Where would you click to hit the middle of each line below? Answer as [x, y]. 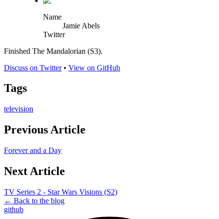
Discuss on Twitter [33, 67]
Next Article [34, 171]
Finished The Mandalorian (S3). [53, 51]
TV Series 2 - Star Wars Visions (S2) [61, 192]
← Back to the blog [34, 200]
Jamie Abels [81, 25]
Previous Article [45, 130]
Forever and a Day [33, 151]
